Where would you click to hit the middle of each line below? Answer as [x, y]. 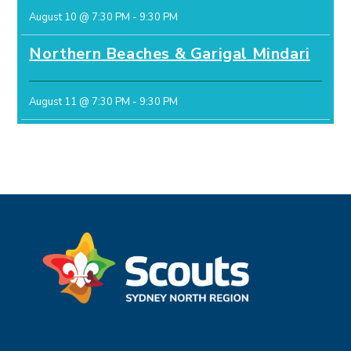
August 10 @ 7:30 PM [80, 18]
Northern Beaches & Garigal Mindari [170, 54]
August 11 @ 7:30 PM [80, 102]
